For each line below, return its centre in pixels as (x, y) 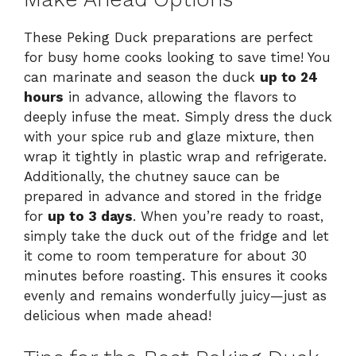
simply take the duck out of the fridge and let (176, 236)
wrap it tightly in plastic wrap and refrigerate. (175, 156)
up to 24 (289, 77)
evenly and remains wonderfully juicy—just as (175, 295)
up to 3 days (90, 216)
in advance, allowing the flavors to (180, 97)
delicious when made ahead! (118, 315)
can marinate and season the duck (142, 77)
